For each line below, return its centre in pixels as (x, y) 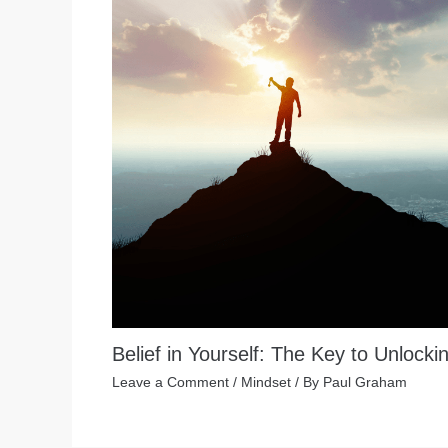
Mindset (266, 381)
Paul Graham (365, 381)
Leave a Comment (170, 381)
